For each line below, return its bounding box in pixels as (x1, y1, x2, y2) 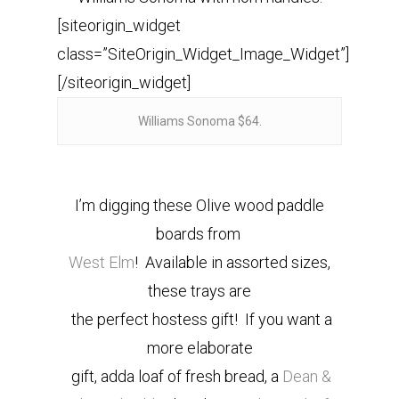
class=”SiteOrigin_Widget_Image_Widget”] (57, 45, 349, 63)
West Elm (69, 253, 134, 272)
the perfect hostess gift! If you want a (67, 310, 332, 329)
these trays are (148, 281, 251, 300)
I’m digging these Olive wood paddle (75, 196, 324, 215)
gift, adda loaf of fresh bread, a (68, 367, 282, 386)
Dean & (282, 367, 331, 386)
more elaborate (146, 338, 253, 357)
